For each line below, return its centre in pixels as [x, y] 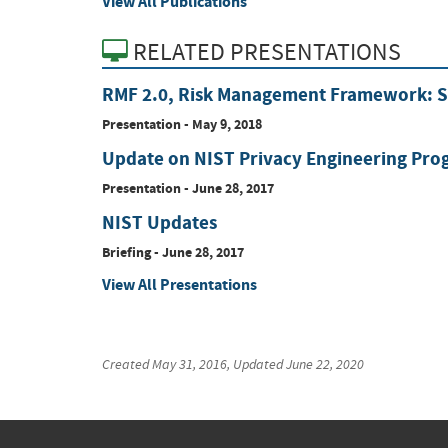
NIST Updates [159, 222]
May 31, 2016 [189, 364]
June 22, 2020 [325, 364]
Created [127, 364]
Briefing [126, 251]
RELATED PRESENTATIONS [264, 53]
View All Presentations [179, 284]
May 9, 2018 [227, 123]
